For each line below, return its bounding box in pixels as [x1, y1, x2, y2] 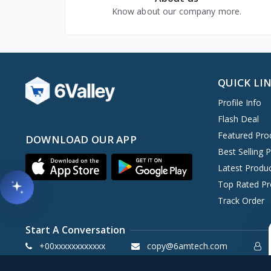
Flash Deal [217, 113, 259, 125]
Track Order [217, 195, 264, 207]
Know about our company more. [111, 5, 242, 18]
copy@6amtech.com [147, 240, 228, 252]
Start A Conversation [25, 223, 125, 237]
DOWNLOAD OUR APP [25, 132, 137, 147]
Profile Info [217, 97, 261, 109]
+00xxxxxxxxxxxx [39, 240, 105, 252]
